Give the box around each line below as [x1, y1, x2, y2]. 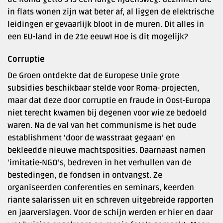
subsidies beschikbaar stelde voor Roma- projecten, [7, 83, 199, 94]
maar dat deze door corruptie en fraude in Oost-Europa [7, 96, 211, 106]
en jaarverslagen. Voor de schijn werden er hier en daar [7, 208, 213, 218]
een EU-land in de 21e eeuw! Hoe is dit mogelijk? [7, 31, 188, 42]
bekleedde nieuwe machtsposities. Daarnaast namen [7, 145, 206, 156]
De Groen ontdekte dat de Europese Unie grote [7, 71, 179, 81]
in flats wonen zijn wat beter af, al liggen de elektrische [7, 6, 214, 17]
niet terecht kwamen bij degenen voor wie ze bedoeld [7, 108, 207, 118]
